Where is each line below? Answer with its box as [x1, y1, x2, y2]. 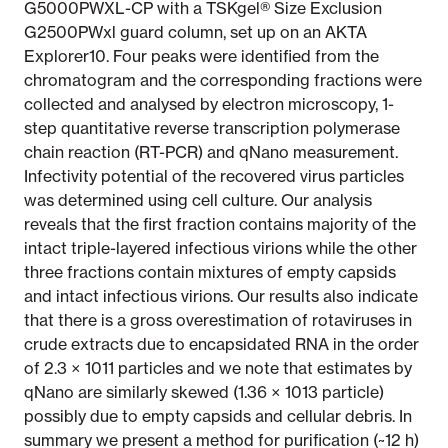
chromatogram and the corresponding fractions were [24, 70, 422, 90]
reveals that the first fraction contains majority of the [24, 214, 416, 234]
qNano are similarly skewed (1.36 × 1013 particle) [24, 382, 384, 402]
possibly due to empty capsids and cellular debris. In [24, 406, 412, 426]
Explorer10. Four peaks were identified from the [24, 46, 379, 66]
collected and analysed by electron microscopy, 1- [24, 94, 394, 114]
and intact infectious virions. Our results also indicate [24, 286, 418, 306]
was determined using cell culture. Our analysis [24, 190, 372, 210]
